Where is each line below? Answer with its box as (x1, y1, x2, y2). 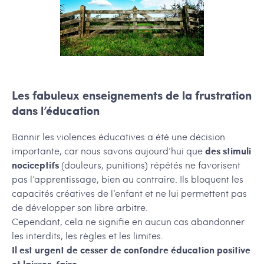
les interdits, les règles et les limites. (12, 229, 163, 243)
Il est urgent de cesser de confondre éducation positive (12, 243, 250, 257)
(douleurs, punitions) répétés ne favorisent (59, 158, 240, 172)
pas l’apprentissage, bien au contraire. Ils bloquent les (12, 172, 243, 186)
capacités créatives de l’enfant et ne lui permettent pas (12, 186, 247, 200)
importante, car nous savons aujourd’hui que (12, 144, 205, 158)
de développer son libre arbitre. (12, 200, 148, 214)
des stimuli (205, 144, 251, 158)
